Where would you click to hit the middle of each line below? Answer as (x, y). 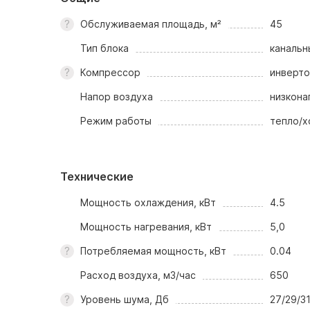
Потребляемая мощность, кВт (154, 251)
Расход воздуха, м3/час (138, 275)
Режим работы (116, 121)
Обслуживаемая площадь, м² (151, 24)
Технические (97, 176)
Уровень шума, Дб (125, 299)
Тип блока (105, 48)
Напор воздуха (117, 97)
